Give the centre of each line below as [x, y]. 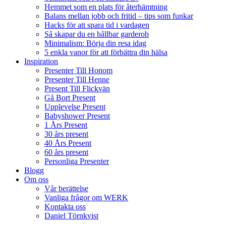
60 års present [66, 152]
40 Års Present [68, 143]
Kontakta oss [65, 206]
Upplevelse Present [75, 106]
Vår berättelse [66, 188]
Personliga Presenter [77, 161]
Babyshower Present [77, 116]
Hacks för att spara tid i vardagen [97, 25]
